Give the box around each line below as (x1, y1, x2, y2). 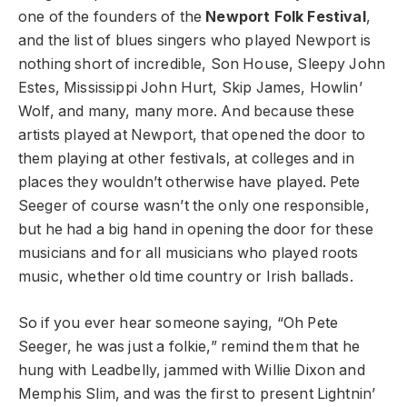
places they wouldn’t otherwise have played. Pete (18, 174, 361, 192)
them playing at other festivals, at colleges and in (18, 150, 355, 168)
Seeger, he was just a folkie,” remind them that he (18, 338, 360, 356)
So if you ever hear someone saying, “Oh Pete (18, 314, 339, 333)
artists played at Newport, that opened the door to (18, 126, 365, 144)
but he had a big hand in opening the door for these (18, 221, 374, 239)
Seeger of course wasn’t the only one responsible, (18, 197, 370, 215)
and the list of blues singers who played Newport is (18, 32, 372, 50)
